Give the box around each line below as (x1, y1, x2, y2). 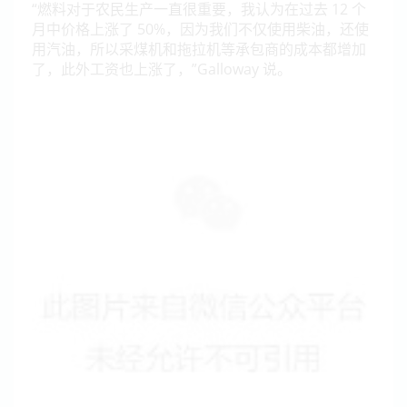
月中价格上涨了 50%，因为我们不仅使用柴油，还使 (32, 19, 369, 39)
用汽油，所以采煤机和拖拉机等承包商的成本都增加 (32, 39, 366, 59)
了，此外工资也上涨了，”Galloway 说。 (32, 59, 292, 79)
